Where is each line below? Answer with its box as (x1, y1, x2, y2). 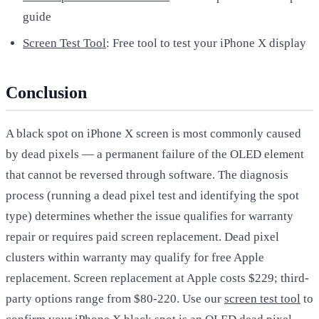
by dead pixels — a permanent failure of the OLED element (6, 147, 304, 161)
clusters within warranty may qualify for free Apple (6, 250, 264, 264)
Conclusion (6, 83, 87, 102)
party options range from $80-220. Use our (6, 291, 224, 305)
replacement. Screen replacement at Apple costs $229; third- (6, 271, 309, 285)
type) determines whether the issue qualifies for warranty (6, 209, 293, 223)
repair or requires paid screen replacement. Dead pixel (6, 229, 279, 244)
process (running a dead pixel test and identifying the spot (6, 188, 299, 202)
